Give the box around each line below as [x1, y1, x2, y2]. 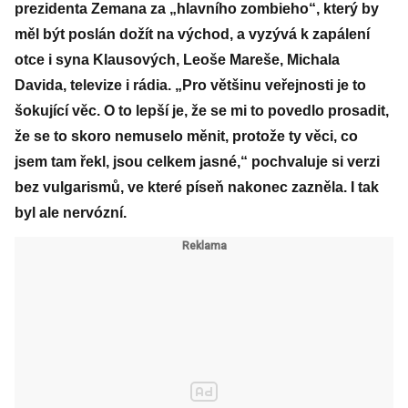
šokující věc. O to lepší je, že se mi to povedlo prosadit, [15, 103, 389, 118]
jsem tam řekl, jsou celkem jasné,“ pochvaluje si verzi [15, 154, 380, 169]
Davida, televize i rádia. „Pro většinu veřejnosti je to [15, 77, 366, 93]
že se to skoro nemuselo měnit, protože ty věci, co [15, 128, 358, 144]
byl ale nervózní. [15, 205, 127, 220]
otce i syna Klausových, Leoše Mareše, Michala [15, 52, 340, 67]
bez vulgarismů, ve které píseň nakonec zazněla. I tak [15, 179, 379, 195]
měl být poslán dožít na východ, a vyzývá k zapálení [15, 26, 370, 42]
